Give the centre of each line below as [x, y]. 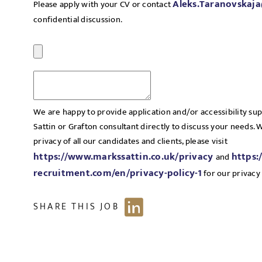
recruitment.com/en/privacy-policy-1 [118, 173]
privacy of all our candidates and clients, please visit [130, 141]
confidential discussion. [78, 20]
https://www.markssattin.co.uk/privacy [125, 157]
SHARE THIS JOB [76, 207]
